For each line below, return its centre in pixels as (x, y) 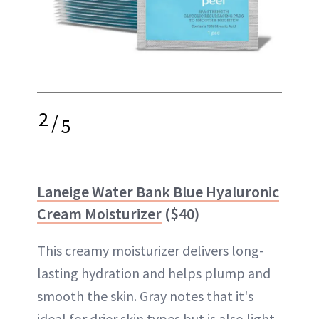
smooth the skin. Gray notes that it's (145, 296)
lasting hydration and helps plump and (154, 273)
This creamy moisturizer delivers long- (151, 250)
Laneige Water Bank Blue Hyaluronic (158, 191)
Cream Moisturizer (99, 213)
